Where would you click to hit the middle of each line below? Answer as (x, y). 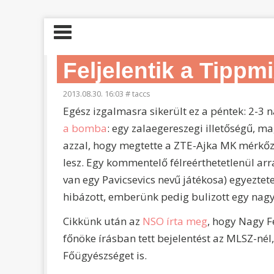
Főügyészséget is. (105, 255)
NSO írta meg (175, 221)
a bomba (85, 128)
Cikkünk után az (102, 221)
